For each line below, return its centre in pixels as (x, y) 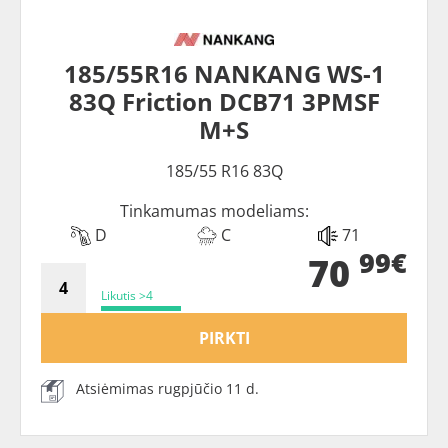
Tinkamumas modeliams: (214, 210)
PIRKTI (224, 337)
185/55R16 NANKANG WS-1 (224, 73)
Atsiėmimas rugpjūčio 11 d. (167, 388)
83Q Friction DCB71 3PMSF (224, 101)
